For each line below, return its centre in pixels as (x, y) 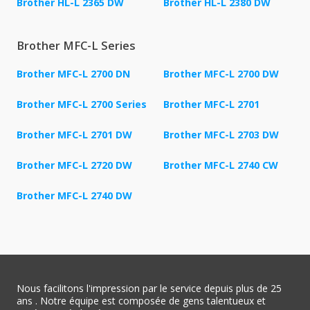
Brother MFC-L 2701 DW (74, 134)
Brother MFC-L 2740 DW (74, 195)
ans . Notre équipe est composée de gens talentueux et (141, 300)
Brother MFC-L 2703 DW (221, 134)
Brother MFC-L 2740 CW (221, 165)
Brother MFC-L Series (76, 45)
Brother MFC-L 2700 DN (73, 73)
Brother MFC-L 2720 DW (74, 165)
